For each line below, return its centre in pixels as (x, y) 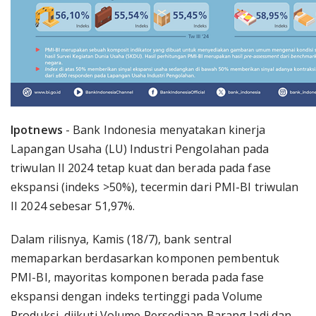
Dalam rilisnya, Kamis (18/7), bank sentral (121, 239)
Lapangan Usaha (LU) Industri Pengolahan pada (140, 149)
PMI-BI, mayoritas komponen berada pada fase (138, 277)
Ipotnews (38, 130)
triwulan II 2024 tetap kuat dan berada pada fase (141, 168)
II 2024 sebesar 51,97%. (73, 206)
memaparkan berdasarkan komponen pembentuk (145, 258)
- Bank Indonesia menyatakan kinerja (165, 130)
